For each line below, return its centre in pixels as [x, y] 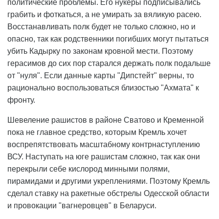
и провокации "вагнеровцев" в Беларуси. [82, 206]
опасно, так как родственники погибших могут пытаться [108, 39]
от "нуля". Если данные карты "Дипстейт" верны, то [101, 76]
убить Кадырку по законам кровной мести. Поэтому [100, 51]
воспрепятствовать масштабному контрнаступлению [104, 145]
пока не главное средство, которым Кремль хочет [97, 132]
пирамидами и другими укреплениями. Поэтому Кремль [109, 181]
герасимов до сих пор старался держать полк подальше [109, 64]
